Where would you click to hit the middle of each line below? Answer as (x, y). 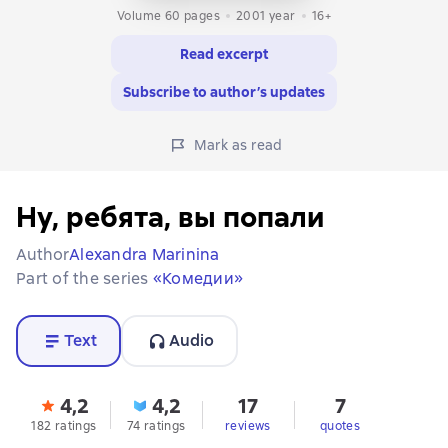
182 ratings (64, 426)
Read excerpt (224, 54)
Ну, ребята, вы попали (170, 217)
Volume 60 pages (169, 16)
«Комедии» (197, 279)
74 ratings (156, 426)
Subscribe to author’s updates (224, 92)
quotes (340, 426)
